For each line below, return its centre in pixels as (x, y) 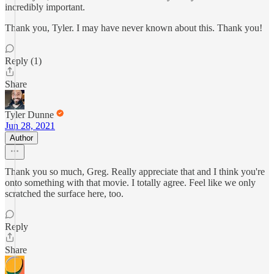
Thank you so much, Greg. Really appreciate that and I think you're (135, 172)
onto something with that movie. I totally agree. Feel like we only (130, 183)
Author (21, 138)
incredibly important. (45, 7)
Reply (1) (23, 61)
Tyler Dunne (29, 115)
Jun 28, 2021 (30, 126)
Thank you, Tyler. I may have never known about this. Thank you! (134, 28)
